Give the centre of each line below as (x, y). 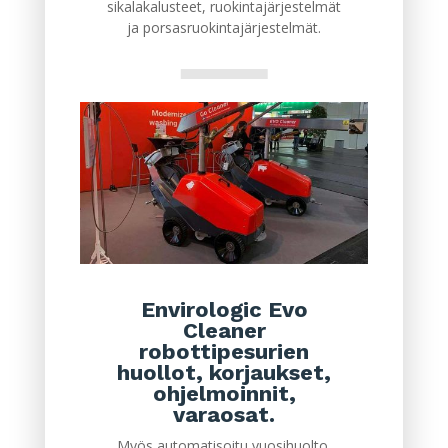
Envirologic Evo (224, 310)
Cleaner (224, 331)
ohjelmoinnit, (224, 394)
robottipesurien (223, 352)
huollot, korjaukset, (223, 373)
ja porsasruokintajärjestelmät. (223, 28)
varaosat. (223, 415)
